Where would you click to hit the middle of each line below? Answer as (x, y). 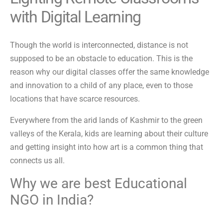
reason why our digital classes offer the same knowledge (110, 72)
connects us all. (37, 161)
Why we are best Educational (99, 184)
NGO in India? (52, 200)
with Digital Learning (76, 17)
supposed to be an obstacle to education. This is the (101, 59)
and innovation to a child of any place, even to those (101, 86)
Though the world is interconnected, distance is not (99, 45)
